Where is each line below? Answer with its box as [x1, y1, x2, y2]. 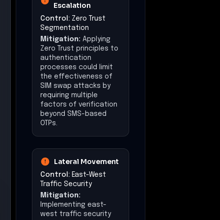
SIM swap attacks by [40, 82, 110, 89]
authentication [40, 54, 91, 61]
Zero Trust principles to [40, 45, 118, 52]
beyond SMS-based [40, 110, 107, 117]
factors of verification [40, 101, 117, 108]
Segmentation [40, 24, 89, 31]
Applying [82, 35, 110, 43]
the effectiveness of [40, 73, 112, 80]
